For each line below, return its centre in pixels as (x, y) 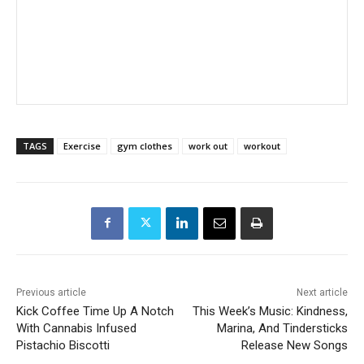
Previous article (51, 292)
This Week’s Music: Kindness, (270, 311)
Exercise (82, 145)
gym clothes (145, 145)
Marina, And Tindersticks (282, 328)
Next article (322, 292)
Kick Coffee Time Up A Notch (95, 311)
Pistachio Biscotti (63, 345)
